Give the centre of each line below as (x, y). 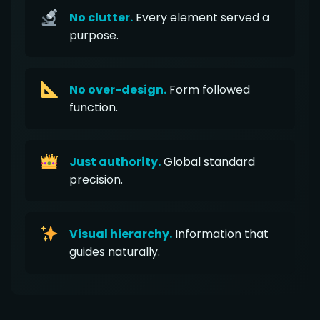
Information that (221, 234)
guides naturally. (115, 251)
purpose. (94, 35)
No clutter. (101, 17)
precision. (96, 179)
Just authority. (115, 161)
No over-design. (118, 89)
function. (94, 107)
